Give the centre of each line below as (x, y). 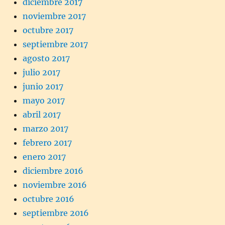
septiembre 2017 (55, 44)
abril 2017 (42, 115)
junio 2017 (43, 87)
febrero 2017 (47, 143)
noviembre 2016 (55, 185)
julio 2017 (41, 73)
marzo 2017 (45, 129)
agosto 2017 (46, 59)
